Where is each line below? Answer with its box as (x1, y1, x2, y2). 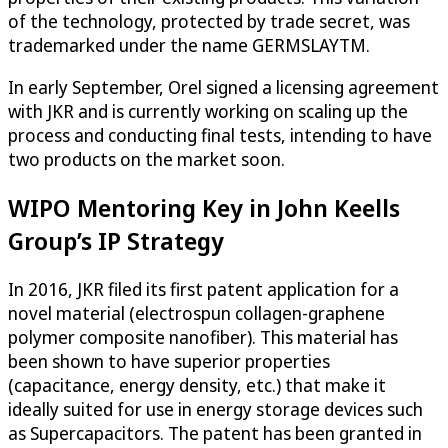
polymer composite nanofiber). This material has (8, 325, 398, 350)
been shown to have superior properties (8, 349, 330, 374)
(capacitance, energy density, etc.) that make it (8, 373, 386, 398)
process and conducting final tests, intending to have (8, 123, 432, 148)
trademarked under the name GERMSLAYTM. (8, 33, 370, 58)
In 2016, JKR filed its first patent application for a (8, 277, 399, 302)
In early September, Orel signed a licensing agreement (8, 75, 439, 100)
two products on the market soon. (8, 147, 285, 172)
